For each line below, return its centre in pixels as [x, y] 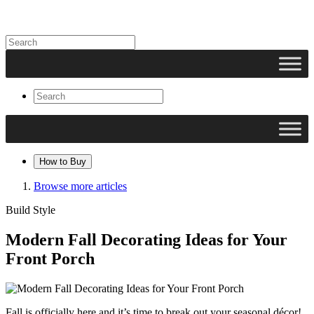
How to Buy [63, 162]
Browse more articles [80, 186]
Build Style [30, 210]
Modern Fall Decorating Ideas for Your [146, 239]
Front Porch [50, 258]
